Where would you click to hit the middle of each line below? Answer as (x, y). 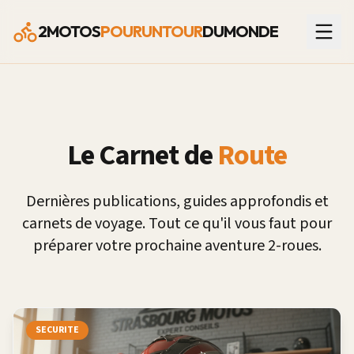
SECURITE (57, 330)
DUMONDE (240, 31)
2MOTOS (69, 31)
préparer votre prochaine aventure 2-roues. (177, 246)
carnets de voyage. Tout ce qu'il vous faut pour (177, 224)
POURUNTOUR (151, 31)
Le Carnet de (142, 155)
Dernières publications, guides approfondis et (177, 201)
